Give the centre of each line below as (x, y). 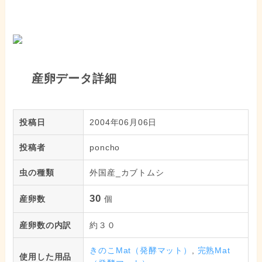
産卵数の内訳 (46, 225)
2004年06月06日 (123, 123)
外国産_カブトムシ (127, 173)
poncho (105, 148)
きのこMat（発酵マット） (141, 251)
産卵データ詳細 (72, 78)
